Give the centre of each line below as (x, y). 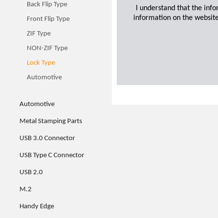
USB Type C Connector (52, 155)
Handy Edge (37, 207)
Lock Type (41, 63)
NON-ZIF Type (47, 48)
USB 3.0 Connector (47, 138)
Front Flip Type (48, 19)
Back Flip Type (47, 5)
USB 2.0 (31, 173)
